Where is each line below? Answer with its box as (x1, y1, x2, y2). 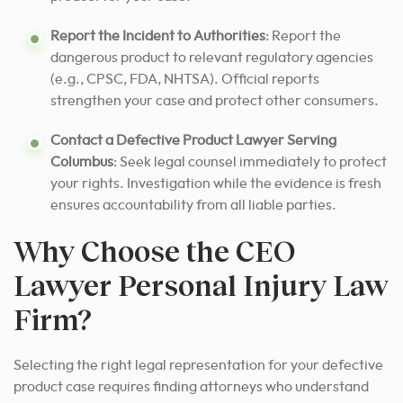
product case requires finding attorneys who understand (13, 379, 369, 394)
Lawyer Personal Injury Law (13, 266, 389, 302)
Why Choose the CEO (13, 232, 295, 268)
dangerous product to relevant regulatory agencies (50, 49, 373, 65)
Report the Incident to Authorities (50, 28, 265, 43)
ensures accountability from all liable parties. (50, 197, 336, 212)
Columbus (50, 154, 113, 169)
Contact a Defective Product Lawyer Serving (50, 132, 336, 148)
